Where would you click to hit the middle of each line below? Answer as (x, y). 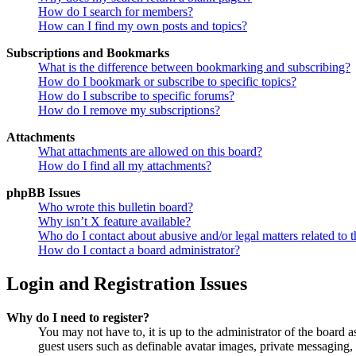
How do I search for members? (116, 12)
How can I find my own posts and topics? (143, 26)
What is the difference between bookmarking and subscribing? (194, 68)
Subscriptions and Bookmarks (88, 53)
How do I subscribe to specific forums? (136, 96)
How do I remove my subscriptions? (129, 110)
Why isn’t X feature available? (114, 222)
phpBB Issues (43, 193)
